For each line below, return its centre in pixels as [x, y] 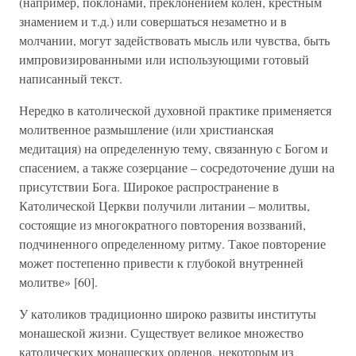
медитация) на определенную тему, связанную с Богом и [174, 148]
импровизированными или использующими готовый [164, 59]
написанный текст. [71, 78]
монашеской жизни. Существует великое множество [161, 333]
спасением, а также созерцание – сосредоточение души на [177, 167]
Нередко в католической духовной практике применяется [175, 110]
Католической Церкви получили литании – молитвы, [164, 205]
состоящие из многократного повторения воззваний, [163, 224]
